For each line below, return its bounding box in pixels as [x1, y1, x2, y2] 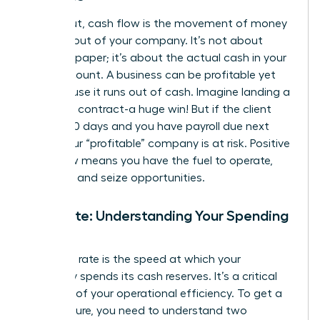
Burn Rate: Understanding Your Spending [26, 208, 289, 223]
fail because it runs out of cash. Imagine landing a [26, 86, 290, 98]
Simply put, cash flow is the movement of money [26, 17, 287, 29]
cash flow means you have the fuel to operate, [26, 154, 273, 166]
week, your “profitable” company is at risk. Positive [26, 137, 290, 149]
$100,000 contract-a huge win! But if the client [26, 103, 271, 115]
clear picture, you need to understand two [26, 304, 247, 316]
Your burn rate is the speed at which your [26, 253, 241, 265]
